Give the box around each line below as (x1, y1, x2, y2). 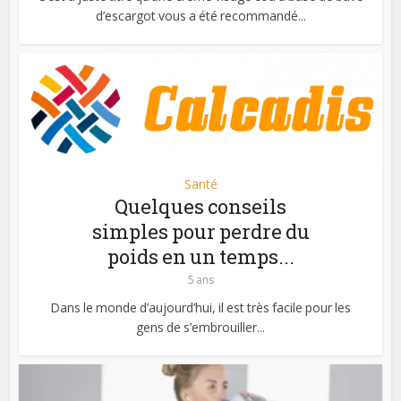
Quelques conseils (115, 193, 286, 220)
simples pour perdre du (91, 218, 310, 245)
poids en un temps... (107, 243, 294, 270)
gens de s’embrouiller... (136, 319, 265, 337)
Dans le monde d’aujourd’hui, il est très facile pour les (50, 299, 351, 317)
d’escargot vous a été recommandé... (95, 6, 306, 24)
